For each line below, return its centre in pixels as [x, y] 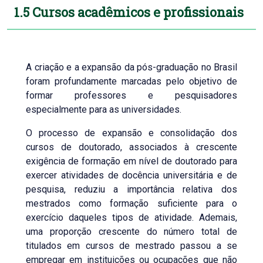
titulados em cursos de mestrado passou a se [131, 246]
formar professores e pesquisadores [131, 95]
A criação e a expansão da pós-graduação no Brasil [131, 67]
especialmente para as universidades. [104, 109]
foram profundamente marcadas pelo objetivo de [131, 81]
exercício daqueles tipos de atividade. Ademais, [131, 218]
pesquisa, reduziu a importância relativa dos [131, 189]
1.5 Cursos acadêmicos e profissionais [129, 12]
